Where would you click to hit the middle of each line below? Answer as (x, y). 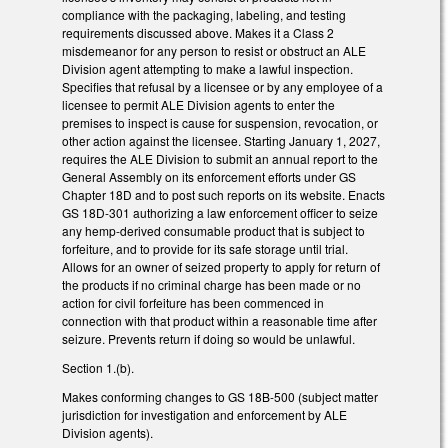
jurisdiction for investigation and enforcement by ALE (204, 414)
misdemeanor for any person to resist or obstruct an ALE (214, 51)
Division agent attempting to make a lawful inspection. (207, 69)
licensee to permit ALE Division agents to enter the (198, 105)
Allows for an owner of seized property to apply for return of (221, 267)
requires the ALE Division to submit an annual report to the (220, 159)
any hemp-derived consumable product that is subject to (213, 231)
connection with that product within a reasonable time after (219, 321)
